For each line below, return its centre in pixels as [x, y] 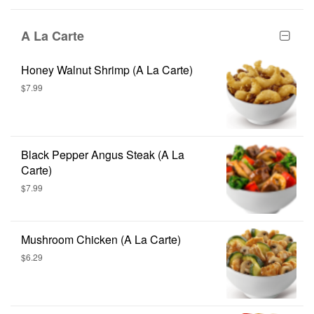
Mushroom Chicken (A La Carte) [101, 239]
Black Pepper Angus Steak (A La [103, 154]
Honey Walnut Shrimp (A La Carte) [107, 69]
